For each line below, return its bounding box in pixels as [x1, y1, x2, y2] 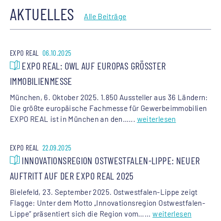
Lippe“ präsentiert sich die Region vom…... [10, 209, 151, 218]
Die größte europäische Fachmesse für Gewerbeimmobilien [10, 104, 207, 113]
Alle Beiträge [84, 12, 127, 21]
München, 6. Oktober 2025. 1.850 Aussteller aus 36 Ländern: [10, 93, 208, 102]
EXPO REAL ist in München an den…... [10, 114, 136, 124]
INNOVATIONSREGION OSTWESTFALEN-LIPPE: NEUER [20, 154, 200, 167]
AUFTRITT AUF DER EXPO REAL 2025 [10, 169, 134, 182]
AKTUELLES [10, 3, 74, 24]
